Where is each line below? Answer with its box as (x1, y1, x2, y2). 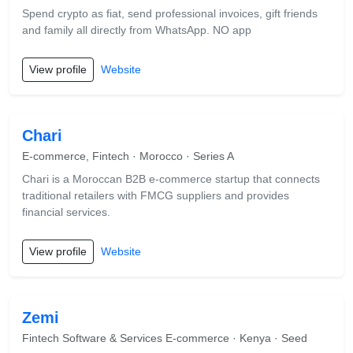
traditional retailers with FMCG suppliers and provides (22, 189, 289, 202)
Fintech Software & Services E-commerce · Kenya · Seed (22, 332, 307, 344)
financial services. (22, 206, 110, 218)
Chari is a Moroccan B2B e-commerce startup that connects (22, 173, 320, 185)
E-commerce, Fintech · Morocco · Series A (22, 150, 234, 162)
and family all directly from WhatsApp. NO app (22, 24, 251, 36)
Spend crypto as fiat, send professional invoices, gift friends (22, 7, 318, 20)
